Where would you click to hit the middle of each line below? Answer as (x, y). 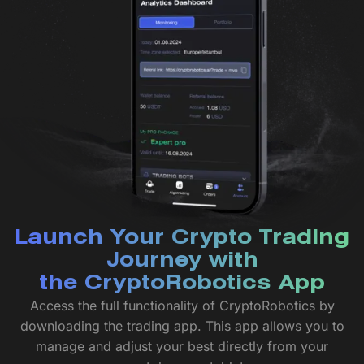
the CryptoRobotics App (182, 284)
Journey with (182, 261)
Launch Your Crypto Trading (182, 238)
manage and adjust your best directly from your (182, 346)
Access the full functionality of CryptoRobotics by (182, 305)
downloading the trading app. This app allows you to (182, 325)
